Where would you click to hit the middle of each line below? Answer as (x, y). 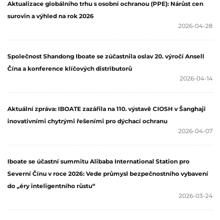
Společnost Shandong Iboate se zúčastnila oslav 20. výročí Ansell (106, 56)
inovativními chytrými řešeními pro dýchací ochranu (87, 121)
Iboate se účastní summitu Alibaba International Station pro (98, 161)
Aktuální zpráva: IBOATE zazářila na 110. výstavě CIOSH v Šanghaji (107, 109)
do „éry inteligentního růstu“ (51, 186)
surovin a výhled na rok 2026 (51, 16)
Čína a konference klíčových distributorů (70, 68)
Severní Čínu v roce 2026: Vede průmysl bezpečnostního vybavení (108, 173)
